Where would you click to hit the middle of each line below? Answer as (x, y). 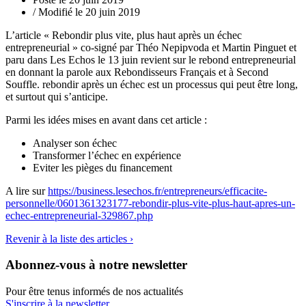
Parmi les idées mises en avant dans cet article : (106, 120)
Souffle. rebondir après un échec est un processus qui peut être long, (152, 84)
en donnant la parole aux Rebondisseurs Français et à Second (137, 72)
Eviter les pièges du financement (102, 167)
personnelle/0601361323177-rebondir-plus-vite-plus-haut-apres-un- (150, 203)
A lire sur (27, 191)
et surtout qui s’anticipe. (57, 96)
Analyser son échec (75, 143)
